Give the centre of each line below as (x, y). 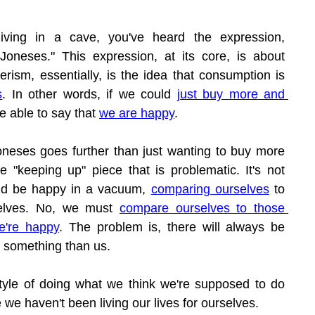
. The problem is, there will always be (172, 227)
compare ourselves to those (202, 208)
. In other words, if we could (90, 95)
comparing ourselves (210, 189)
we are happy (137, 114)
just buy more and (231, 95)
